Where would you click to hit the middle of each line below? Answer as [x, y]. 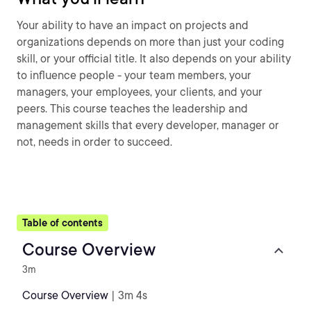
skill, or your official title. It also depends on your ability [154, 59]
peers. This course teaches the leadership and [132, 109]
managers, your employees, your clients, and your [140, 92]
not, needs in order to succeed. [94, 142]
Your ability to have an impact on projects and [133, 25]
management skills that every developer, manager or [148, 125]
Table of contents [62, 223]
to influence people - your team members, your [134, 75]
